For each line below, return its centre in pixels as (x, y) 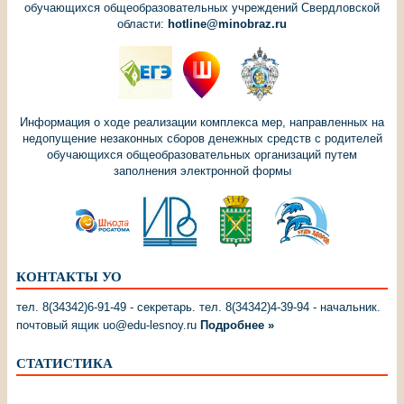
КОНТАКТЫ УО (69, 276)
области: (142, 23)
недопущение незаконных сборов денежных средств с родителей (202, 138)
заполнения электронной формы (202, 170)
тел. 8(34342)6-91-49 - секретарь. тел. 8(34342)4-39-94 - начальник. (198, 307)
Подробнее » (237, 325)
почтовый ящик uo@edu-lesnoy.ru (108, 325)
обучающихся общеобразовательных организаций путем (202, 154)
